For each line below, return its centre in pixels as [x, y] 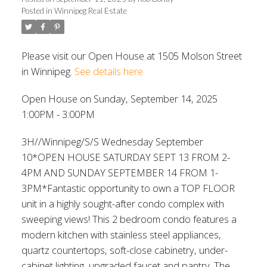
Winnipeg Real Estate [90, 11]
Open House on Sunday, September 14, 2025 [119, 99]
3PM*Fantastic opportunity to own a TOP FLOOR [128, 188]
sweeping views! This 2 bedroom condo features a [129, 219]
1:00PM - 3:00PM [58, 114]
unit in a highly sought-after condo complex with [122, 203]
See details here [108, 72]
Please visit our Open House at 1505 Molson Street [131, 56]
